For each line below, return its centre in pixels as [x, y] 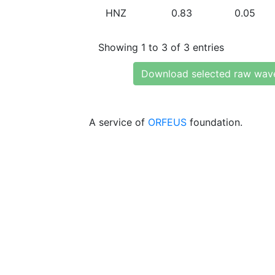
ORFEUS [167, 122]
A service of [118, 122]
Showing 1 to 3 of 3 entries [161, 47]
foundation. [215, 122]
